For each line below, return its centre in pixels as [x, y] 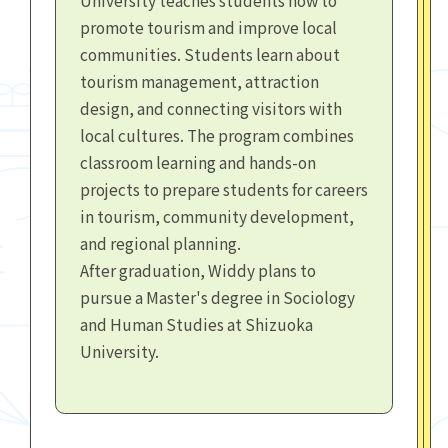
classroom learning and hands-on [197, 161]
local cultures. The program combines [216, 134]
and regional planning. [160, 242]
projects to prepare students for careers [223, 188]
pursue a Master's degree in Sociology [217, 296]
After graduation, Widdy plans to [197, 269]
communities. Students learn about [209, 53]
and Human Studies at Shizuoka [196, 323]
